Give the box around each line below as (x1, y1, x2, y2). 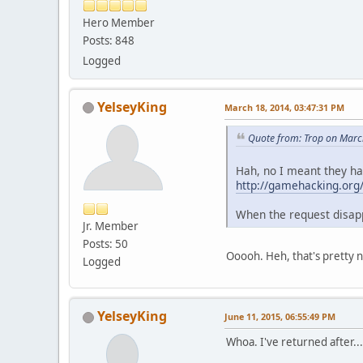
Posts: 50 (83, 236, 128, 251)
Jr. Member (83, 218, 139, 233)
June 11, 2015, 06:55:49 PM (224, 310, 335, 323)
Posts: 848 (83, 32, 135, 48)
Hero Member (83, 15, 155, 30)
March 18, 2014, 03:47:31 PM (224, 100, 344, 113)
